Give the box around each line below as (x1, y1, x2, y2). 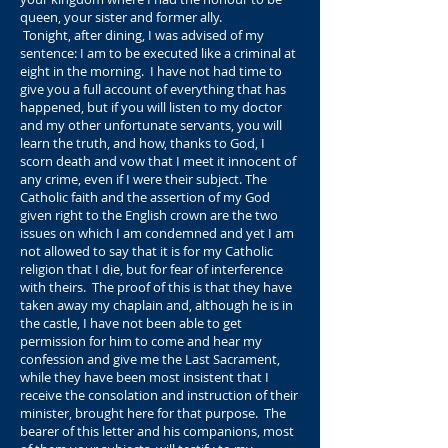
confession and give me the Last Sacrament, (20, 350, 280, 368)
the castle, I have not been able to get (20, 314, 242, 332)
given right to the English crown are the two (20, 206, 278, 224)
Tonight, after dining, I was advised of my (20, 26, 264, 44)
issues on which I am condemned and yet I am (20, 224, 294, 242)
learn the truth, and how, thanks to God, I (20, 134, 265, 152)
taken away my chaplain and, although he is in (20, 296, 293, 314)
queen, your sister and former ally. (20, 8, 222, 26)
